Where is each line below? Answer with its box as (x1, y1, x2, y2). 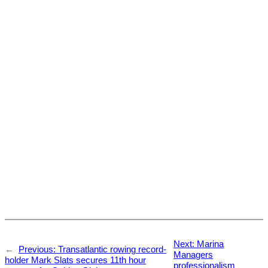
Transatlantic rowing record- (58, 244, 166, 254)
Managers (173, 249, 214, 260)
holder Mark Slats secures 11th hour (5, 255, 146, 265)
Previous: (19, 244, 58, 254)
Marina (197, 239, 224, 249)
